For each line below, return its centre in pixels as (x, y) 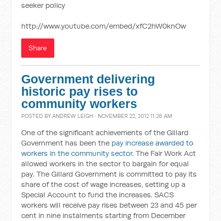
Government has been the (67, 143)
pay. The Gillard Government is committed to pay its (109, 174)
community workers (79, 104)
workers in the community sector (77, 153)
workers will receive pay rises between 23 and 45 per (109, 205)
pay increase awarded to (153, 143)
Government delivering (88, 79)
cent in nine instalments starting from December (104, 215)
